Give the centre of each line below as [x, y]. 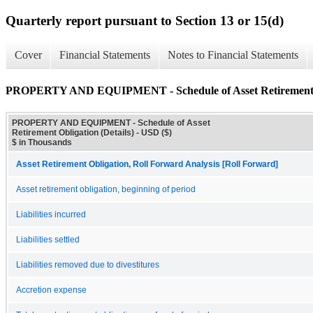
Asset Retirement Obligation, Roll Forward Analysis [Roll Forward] [147, 164]
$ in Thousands [42, 142]
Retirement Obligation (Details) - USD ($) [92, 132]
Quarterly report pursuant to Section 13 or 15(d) [145, 20]
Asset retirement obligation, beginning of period [106, 189]
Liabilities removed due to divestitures [88, 264]
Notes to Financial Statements [233, 55]
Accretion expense [51, 290]
